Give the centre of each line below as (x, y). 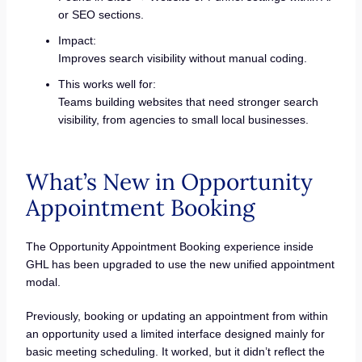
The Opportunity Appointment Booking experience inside (169, 247)
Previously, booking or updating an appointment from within (177, 316)
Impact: (77, 41)
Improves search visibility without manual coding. (182, 59)
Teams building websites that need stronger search (188, 102)
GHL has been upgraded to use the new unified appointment (180, 265)
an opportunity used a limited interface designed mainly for (175, 333)
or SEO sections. (101, 15)
